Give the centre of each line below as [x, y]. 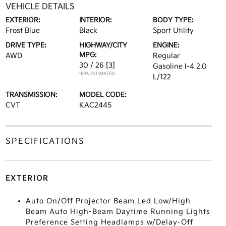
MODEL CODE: [103, 95]
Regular [167, 56]
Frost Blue [22, 31]
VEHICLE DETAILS [40, 7]
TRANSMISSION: [31, 95]
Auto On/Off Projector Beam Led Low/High [108, 201]
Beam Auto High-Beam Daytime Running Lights [118, 212]
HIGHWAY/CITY [103, 45]
